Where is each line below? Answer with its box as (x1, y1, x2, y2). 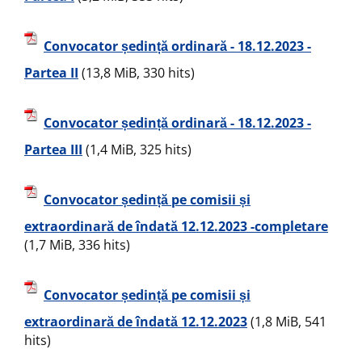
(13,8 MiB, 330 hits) (78, 64, 195, 82)
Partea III (24, 141, 82, 158)
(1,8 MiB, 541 (247, 313, 326, 330)
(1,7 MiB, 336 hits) (24, 236, 130, 254)
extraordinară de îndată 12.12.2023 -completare (24, 217, 328, 235)
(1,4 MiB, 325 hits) (82, 141, 192, 158)
